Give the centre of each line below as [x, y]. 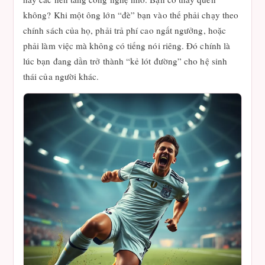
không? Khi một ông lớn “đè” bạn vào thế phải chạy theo [131, 15]
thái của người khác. [61, 76]
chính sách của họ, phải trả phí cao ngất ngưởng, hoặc [125, 30]
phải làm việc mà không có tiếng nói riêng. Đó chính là [127, 46]
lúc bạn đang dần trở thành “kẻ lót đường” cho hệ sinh [125, 61]
